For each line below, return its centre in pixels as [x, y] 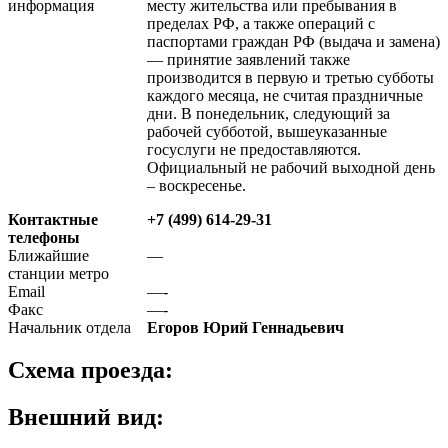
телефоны [44, 237]
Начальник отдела [69, 327]
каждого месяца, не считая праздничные [285, 95]
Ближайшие [48, 255]
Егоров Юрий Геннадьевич [245, 327]
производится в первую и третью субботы [290, 77]
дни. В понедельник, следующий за [268, 113]
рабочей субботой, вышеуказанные [267, 131]
